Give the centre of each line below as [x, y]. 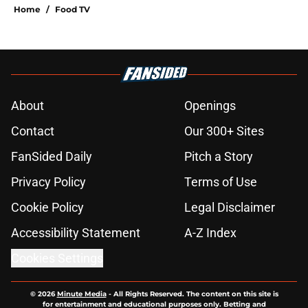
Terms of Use [221, 182]
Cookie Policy [47, 208]
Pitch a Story [219, 157]
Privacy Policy [48, 182]
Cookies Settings [57, 258]
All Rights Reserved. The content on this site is [196, 294]
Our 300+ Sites [224, 131]
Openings [210, 106]
